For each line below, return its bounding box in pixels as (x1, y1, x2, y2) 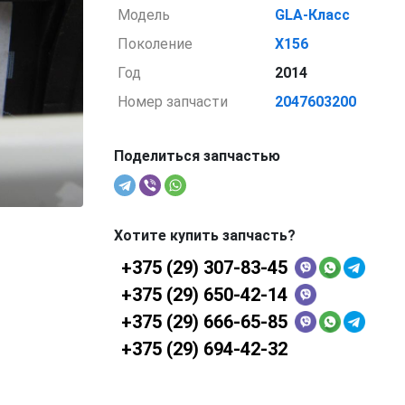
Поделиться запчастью (113, 147, 280, 165)
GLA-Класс (275, 6, 351, 24)
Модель (118, 6, 171, 24)
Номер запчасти (118, 93, 229, 110)
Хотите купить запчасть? (113, 227, 296, 244)
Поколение (118, 35, 193, 52)
